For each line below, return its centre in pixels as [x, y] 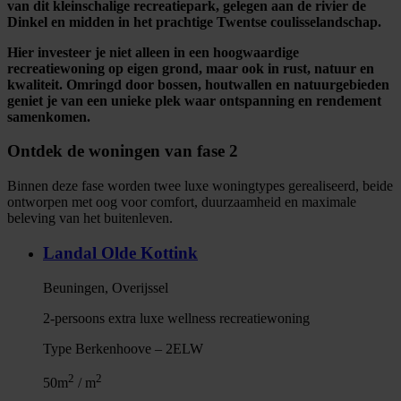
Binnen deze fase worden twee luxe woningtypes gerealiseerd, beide [200, 186]
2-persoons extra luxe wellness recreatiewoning [176, 318]
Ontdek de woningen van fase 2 [123, 151]
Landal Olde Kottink [120, 252]
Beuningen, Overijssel [106, 287]
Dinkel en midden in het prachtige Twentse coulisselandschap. [194, 21]
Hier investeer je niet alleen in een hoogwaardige [153, 52]
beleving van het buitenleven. [90, 218]
